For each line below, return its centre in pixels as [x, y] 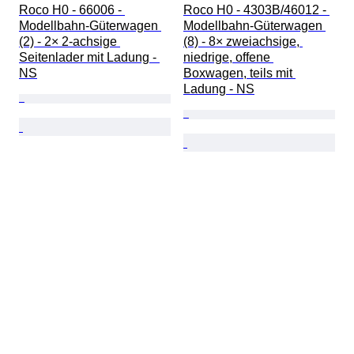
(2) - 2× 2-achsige [70, 42]
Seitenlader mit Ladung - [89, 58]
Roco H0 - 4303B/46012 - [256, 10]
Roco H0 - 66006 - [72, 10]
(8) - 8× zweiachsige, [243, 42]
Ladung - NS [219, 89]
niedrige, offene [228, 58]
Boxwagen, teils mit [239, 73]
